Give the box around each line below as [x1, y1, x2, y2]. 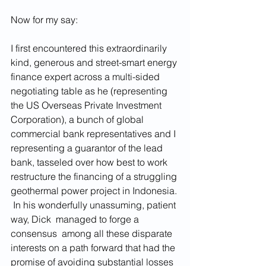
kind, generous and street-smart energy [11, 56, 179, 69]
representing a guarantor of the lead [11, 142, 165, 154]
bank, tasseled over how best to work [11, 156, 170, 169]
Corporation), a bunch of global [11, 113, 146, 126]
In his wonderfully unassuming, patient [11, 199, 178, 211]
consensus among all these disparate [11, 227, 175, 240]
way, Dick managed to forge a [11, 213, 141, 226]
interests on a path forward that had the [11, 242, 178, 254]
